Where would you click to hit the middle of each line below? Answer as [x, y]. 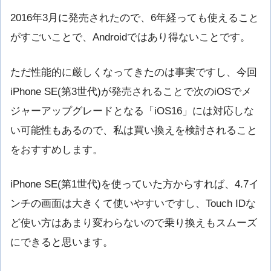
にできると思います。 [62, 242]
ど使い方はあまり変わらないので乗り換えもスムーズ [134, 223]
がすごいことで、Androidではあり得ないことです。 [130, 38]
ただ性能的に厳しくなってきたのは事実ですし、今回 [134, 72]
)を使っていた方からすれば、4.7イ [178, 184]
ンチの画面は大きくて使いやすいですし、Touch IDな [133, 203]
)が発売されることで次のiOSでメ [175, 91]
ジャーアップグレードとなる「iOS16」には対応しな [132, 111]
